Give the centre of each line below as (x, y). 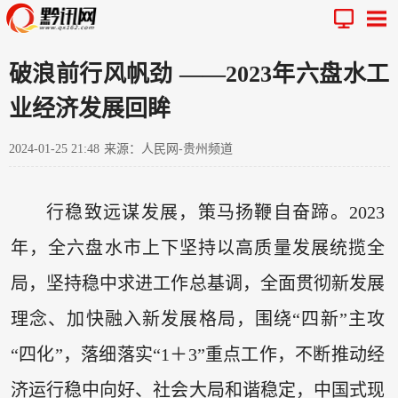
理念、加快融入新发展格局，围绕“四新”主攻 (198, 319)
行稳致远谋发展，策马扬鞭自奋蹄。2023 (215, 213)
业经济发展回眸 (90, 108)
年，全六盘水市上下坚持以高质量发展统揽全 (198, 248)
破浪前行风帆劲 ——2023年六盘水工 (199, 74)
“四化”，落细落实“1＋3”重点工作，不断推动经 (198, 355)
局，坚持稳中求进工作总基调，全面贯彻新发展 (198, 284)
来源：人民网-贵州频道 (168, 148)
